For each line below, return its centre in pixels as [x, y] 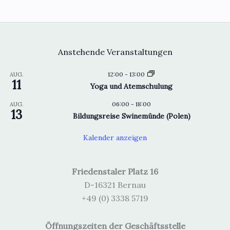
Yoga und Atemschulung [131, 86]
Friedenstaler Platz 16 [115, 171]
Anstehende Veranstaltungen [115, 52]
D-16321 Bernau [115, 185]
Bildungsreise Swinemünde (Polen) [131, 116]
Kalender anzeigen [115, 137]
